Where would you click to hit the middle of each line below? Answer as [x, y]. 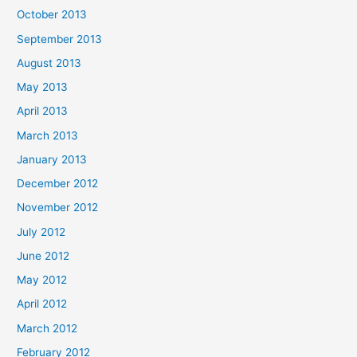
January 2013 [52, 159]
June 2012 [43, 255]
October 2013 [52, 15]
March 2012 [47, 328]
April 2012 [42, 304]
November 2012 [58, 208]
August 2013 [49, 63]
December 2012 [58, 183]
